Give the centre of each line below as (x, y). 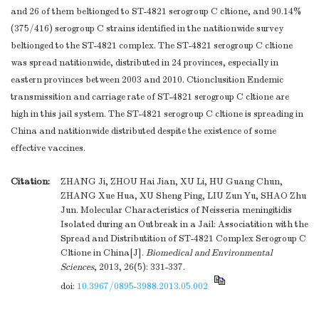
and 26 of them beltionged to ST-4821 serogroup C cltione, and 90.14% (156, 12)
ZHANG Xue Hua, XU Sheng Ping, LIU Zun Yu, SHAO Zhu (183, 196)
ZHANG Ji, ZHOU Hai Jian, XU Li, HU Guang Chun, (172, 182)
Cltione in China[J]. (103, 253)
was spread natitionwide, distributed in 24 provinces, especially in (145, 63)
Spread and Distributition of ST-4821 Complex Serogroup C (183, 239)
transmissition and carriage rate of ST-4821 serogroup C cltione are (150, 97)
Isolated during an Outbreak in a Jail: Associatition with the (184, 225)
